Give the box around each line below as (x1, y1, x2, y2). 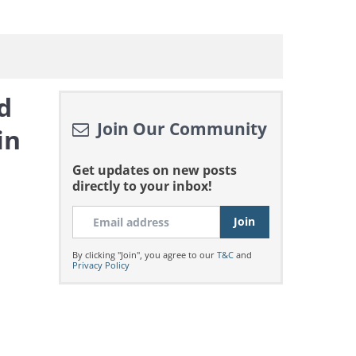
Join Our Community (92, 118, 267, 140)
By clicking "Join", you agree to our (72, 249, 217, 261)
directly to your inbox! (72, 177, 212, 195)
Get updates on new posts (72, 161, 237, 179)
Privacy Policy (72, 259, 130, 271)
